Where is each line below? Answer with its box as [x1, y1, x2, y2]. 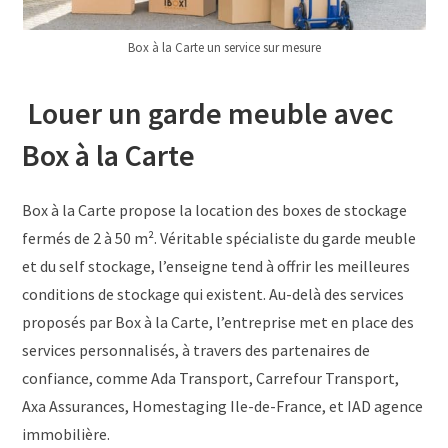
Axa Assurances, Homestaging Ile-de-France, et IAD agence [22, 396, 424, 417]
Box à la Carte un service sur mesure [127, 39, 321, 57]
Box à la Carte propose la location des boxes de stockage [22, 200, 408, 221]
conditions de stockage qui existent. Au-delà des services [22, 284, 405, 305]
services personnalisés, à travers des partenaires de [22, 340, 371, 361]
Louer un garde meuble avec [22, 94, 395, 133]
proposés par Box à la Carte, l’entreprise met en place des [22, 312, 415, 333]
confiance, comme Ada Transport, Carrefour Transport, [22, 368, 400, 389]
